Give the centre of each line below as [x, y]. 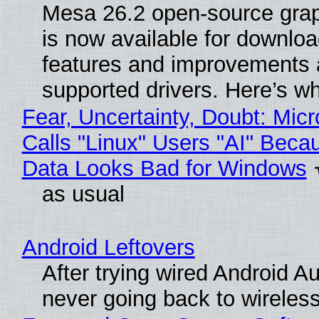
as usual [83, 194]
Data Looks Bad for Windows [164, 169]
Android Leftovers [108, 248]
